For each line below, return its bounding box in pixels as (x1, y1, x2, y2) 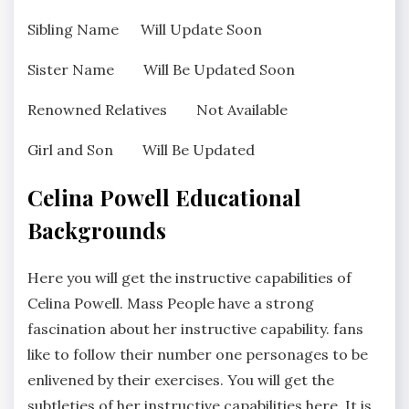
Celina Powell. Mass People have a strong (27, 294, 314, 313)
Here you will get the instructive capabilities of (27, 268, 351, 288)
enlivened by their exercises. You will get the (27, 371, 334, 390)
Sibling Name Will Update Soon (27, 20, 262, 39)
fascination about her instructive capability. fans (27, 320, 363, 339)
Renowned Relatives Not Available (27, 100, 288, 120)
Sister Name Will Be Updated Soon (27, 60, 295, 79)
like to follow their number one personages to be (27, 345, 368, 364)
